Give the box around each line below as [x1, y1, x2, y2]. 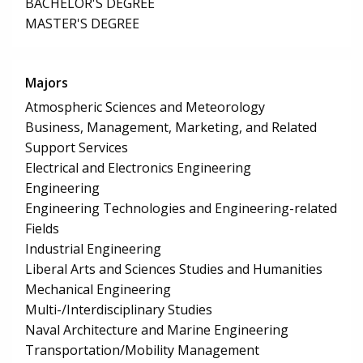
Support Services [25, 139, 128, 157]
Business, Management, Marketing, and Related [25, 118, 317, 137]
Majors [25, 74, 68, 92]
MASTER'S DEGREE [25, 15, 139, 33]
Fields [25, 220, 59, 238]
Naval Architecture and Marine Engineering [25, 321, 288, 340]
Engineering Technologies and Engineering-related [25, 199, 337, 218]
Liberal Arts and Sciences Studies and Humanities [25, 260, 322, 279]
